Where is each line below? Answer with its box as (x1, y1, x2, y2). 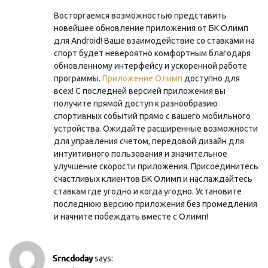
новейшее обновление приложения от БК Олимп (54, 23, 248, 33)
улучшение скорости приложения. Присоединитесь (54, 161, 258, 171)
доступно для (182, 73, 240, 83)
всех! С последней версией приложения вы (54, 86, 226, 96)
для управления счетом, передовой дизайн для (54, 136, 244, 146)
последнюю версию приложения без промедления (54, 199, 257, 209)
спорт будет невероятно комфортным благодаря (54, 48, 251, 58)
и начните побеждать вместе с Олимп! (54, 211, 208, 221)
